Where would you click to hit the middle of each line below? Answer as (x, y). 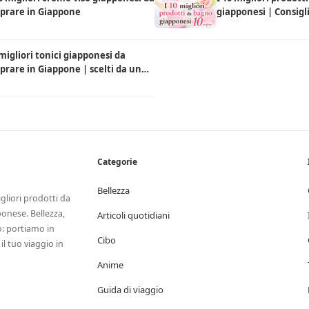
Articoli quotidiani (133, 215)
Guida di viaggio (130, 290)
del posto (237, 26)
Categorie (117, 162)
